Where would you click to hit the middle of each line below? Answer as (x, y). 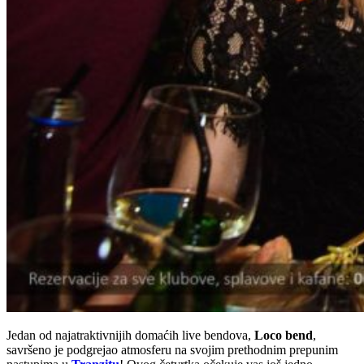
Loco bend (284, 335)
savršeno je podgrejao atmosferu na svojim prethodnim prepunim (172, 349)
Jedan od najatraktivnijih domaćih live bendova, (130, 335)
